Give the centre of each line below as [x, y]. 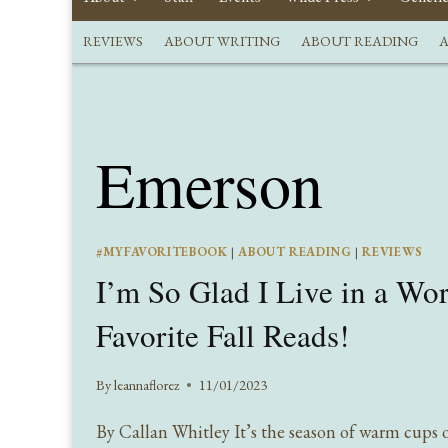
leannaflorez [147, 384]
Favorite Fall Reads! [222, 335]
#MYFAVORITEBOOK [162, 251]
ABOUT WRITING [221, 41]
